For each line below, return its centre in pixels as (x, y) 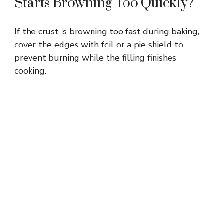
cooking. (30, 70)
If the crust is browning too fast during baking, (107, 31)
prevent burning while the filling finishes (95, 57)
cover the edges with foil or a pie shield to (99, 44)
